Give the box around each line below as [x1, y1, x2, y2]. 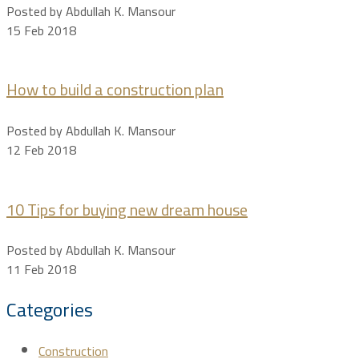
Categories [6, 292, 93, 329]
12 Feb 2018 [6, 137, 76, 162]
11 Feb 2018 [6, 257, 76, 282]
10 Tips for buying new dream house [6, 194, 248, 224]
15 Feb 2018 [6, 18, 76, 42]
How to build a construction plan [6, 75, 224, 105]
